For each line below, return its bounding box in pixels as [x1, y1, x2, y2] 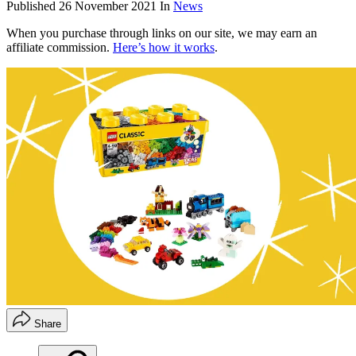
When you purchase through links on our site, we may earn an [6, 26, 317, 41]
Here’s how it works [113, 41, 215, 55]
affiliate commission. [6, 41, 113, 55]
